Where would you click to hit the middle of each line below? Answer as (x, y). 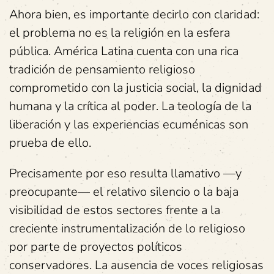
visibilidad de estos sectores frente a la (115, 210)
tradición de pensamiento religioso (102, 69)
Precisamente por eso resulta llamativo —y (125, 173)
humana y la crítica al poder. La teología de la (130, 106)
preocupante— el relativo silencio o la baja (124, 192)
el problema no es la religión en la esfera (120, 33)
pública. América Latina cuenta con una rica (124, 51)
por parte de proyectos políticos (96, 247)
